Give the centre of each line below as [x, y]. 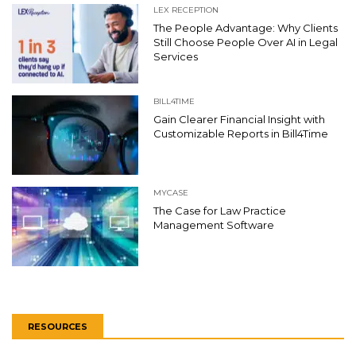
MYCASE [171, 193]
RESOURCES [58, 327]
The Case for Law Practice [220, 211]
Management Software [214, 225]
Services [176, 57]
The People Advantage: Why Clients [246, 28]
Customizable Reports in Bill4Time [241, 134]
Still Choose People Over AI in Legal [246, 43]
